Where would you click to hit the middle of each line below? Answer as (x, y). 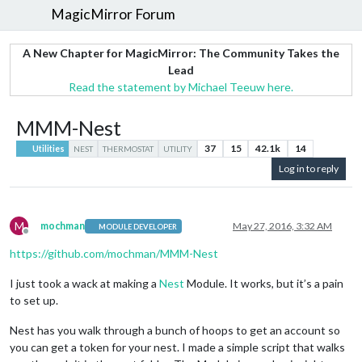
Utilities (48, 148)
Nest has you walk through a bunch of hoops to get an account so (175, 330)
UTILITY (178, 148)
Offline (40, 238)
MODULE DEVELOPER (138, 226)
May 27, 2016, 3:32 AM (282, 226)
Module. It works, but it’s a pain (264, 284)
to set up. (34, 301)
